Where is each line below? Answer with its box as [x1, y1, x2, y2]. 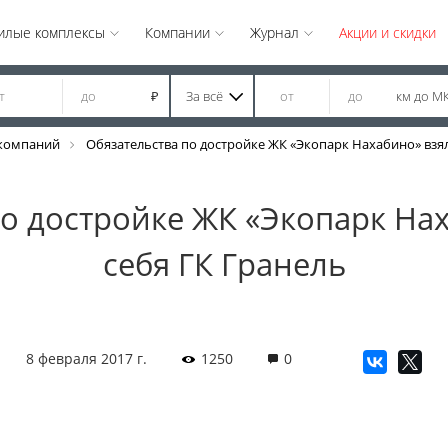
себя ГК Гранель [102, 243, 346, 285]
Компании [144, 23, 210, 42]
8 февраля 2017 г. [26, 349, 147, 368]
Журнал [249, 23, 299, 42]
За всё [185, 87, 223, 105]
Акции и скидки [338, 23, 436, 42]
